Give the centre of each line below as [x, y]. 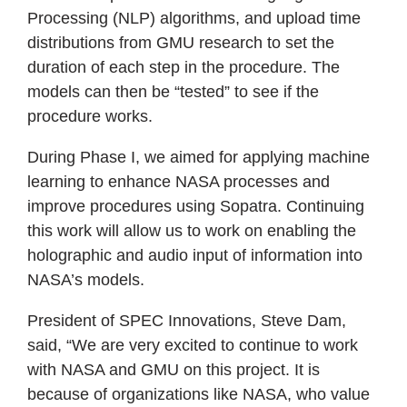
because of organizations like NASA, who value [199, 394]
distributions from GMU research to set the [181, 42]
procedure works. [90, 116]
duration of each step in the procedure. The [184, 67]
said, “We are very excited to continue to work [193, 345]
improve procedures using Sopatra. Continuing [196, 206]
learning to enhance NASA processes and [179, 181]
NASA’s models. [86, 279]
